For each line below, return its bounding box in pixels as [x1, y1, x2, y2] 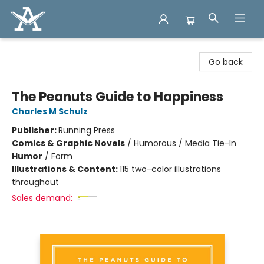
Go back [209, 56, 243, 68]
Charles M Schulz [12, 105, 88, 117]
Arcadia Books [9, 43, 66, 55]
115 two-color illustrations [120, 163, 221, 175]
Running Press [58, 124, 115, 136]
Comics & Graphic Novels [12, 137, 125, 149]
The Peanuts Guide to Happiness [12, 88, 223, 106]
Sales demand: [12, 192, 72, 204]
